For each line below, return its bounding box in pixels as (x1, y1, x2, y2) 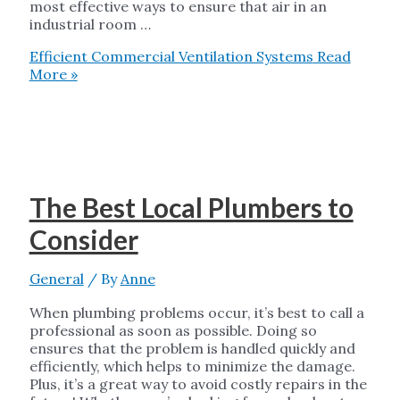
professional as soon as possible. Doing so (29, 321, 317, 340)
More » (29, 65, 78, 84)
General (29, 270, 84, 288)
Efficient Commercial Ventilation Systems (29, 47, 313, 66)
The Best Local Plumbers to (29, 191, 354, 224)
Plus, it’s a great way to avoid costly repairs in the (29, 375, 367, 394)
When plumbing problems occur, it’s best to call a (29, 304, 364, 322)
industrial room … (29, 15, 151, 34)
